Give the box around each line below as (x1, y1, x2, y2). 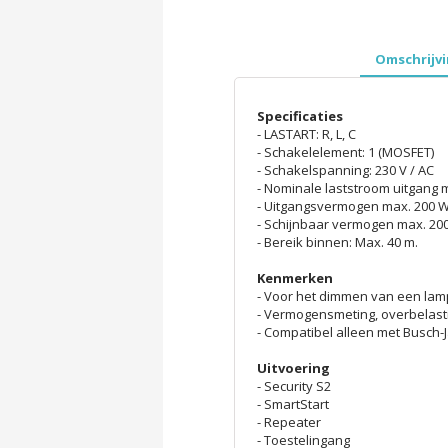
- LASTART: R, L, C (256, 125, 356, 144)
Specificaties (256, 107, 343, 126)
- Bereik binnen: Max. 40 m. (256, 233, 418, 252)
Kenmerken (256, 269, 333, 288)
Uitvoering (256, 359, 330, 378)
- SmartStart (256, 395, 329, 414)
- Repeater (256, 413, 321, 432)
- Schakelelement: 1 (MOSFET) (256, 143, 434, 162)
